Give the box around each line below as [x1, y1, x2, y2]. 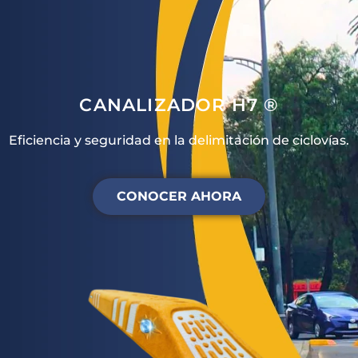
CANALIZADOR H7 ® [79, 94, 279, 117]
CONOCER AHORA [117, 188, 241, 204]
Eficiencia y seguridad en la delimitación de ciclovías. [9, 133, 349, 149]
